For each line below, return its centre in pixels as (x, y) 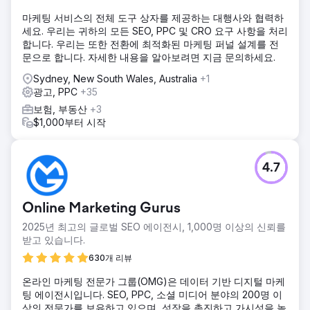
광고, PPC (57, 91)
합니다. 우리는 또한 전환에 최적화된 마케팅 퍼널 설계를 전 (151, 44)
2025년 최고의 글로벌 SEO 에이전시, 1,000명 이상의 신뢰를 (154, 226)
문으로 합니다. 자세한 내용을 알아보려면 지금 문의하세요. (149, 57)
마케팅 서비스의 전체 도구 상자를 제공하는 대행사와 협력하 (153, 17)
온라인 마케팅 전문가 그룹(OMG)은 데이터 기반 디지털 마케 (154, 281)
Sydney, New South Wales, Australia (117, 78)
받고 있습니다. (54, 239)
